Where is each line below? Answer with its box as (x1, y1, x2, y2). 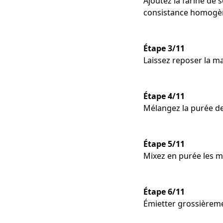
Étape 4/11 (143, 91, 185, 102)
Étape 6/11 (143, 186, 185, 198)
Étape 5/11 (143, 138, 185, 150)
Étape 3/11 (143, 43, 185, 54)
